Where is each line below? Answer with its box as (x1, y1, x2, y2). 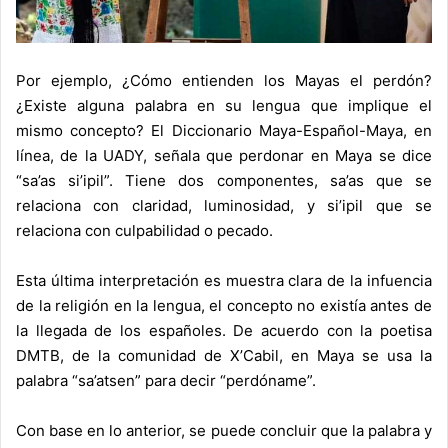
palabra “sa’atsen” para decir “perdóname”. (16, 371, 316, 391)
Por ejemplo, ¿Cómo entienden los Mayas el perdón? (16, 71, 432, 91)
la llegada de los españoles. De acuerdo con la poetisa (16, 321, 432, 341)
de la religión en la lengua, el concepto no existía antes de (16, 296, 432, 316)
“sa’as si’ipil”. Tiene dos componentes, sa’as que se (16, 171, 432, 191)
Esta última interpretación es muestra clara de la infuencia (16, 271, 432, 291)
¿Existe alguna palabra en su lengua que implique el (16, 96, 432, 116)
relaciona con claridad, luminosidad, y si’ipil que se (16, 196, 432, 216)
